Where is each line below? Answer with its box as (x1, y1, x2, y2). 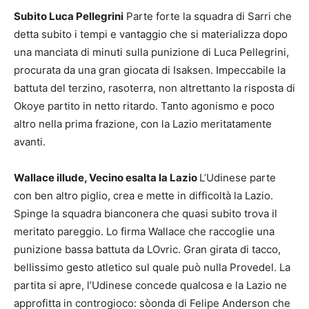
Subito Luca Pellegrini (14, 9, 123, 23)
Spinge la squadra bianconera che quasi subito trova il (14, 206, 277, 220)
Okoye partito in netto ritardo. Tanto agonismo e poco (14, 99, 275, 112)
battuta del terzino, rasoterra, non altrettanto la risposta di (14, 81, 295, 94)
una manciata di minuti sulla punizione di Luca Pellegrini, (14, 45, 289, 59)
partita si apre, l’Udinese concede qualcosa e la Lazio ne (14, 278, 287, 292)
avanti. (14, 134, 46, 148)
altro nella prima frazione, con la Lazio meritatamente (14, 117, 272, 130)
